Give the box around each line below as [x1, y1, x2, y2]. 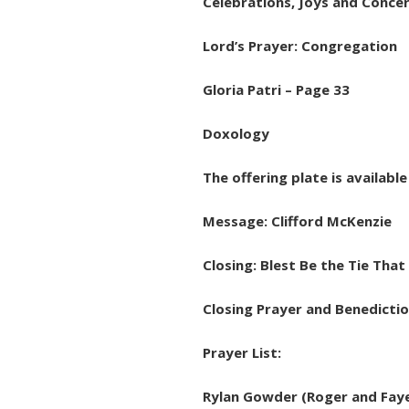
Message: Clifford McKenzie [203, 212, 392, 230]
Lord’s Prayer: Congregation [203, 37, 397, 55]
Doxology [203, 124, 269, 142]
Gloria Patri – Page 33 [203, 80, 353, 99]
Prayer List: [203, 343, 281, 362]
